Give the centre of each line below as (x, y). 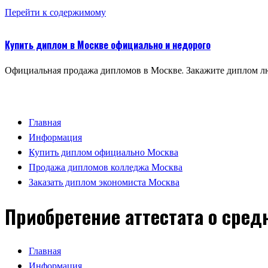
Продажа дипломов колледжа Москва (106, 167)
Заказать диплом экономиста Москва (104, 182)
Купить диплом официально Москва (103, 152)
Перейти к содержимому (55, 12)
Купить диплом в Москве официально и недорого (108, 45)
